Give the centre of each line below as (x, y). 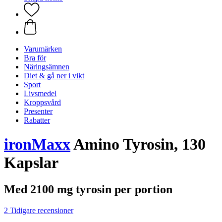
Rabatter (37, 120)
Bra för (35, 58)
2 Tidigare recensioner (39, 210)
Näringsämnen (47, 67)
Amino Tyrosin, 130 (138, 144)
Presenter (38, 111)
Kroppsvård (42, 102)
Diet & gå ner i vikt (54, 76)
